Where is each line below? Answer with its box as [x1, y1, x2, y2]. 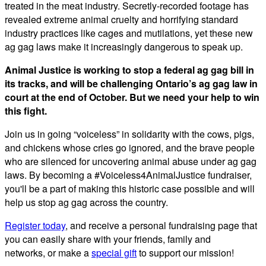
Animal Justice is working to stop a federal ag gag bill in [5, 62, 254, 77]
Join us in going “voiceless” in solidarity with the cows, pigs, [5, 126, 254, 141]
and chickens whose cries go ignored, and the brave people [5, 140, 255, 154]
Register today [5, 218, 65, 232]
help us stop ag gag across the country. [5, 195, 168, 209]
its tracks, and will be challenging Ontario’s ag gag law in [5, 76, 258, 90]
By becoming [29, 167, 87, 182]
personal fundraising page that [127, 218, 257, 232]
